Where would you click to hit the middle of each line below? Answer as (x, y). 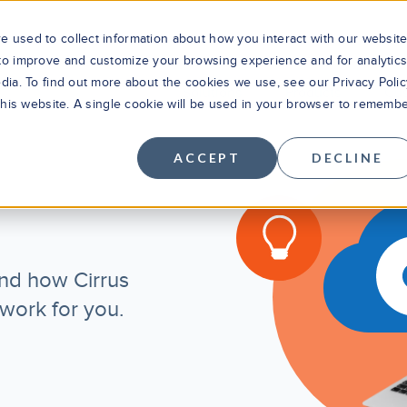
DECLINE (347, 157)
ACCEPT (208, 157)
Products (313, 92)
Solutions (212, 92)
